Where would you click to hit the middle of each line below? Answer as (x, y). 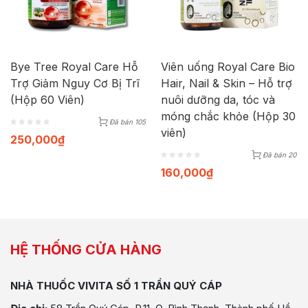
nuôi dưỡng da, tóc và (218, 100)
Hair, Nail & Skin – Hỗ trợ (227, 83)
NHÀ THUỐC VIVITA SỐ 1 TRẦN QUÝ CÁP (116, 286)
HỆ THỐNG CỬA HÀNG (86, 250)
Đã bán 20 (279, 155)
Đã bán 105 (128, 122)
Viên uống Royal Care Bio (228, 67)
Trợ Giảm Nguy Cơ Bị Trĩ (75, 83)
